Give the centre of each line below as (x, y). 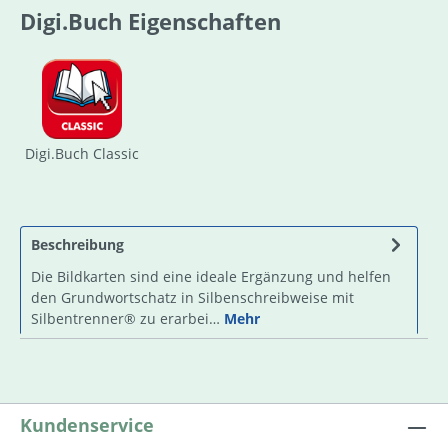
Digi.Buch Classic (82, 153)
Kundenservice (87, 425)
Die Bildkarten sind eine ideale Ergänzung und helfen (211, 276)
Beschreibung (77, 244)
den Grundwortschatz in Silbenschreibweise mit (192, 297)
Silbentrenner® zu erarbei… (127, 318)
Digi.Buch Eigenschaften (150, 21)
